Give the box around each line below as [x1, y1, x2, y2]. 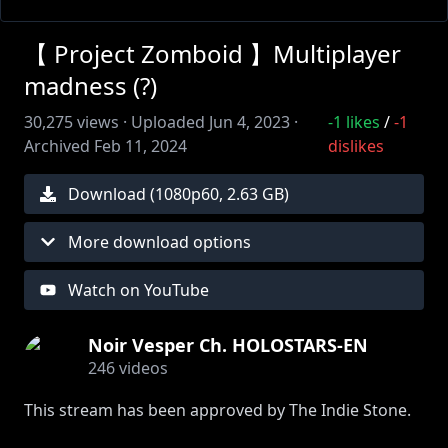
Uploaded [131, 111, 205, 133]
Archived [24, 135, 90, 157]
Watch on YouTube [68, 279, 209, 301]
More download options [68, 231, 251, 253]
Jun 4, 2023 [209, 111, 290, 133]
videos [115, 357, 168, 379]
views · [73, 111, 127, 133]
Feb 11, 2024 [94, 135, 187, 157]
